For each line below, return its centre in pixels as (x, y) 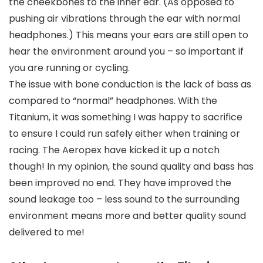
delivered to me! (47, 232)
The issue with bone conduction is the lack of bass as (130, 85)
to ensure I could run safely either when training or (124, 134)
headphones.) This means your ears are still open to (129, 35)
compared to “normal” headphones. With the (113, 101)
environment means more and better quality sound (127, 216)
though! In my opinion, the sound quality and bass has (131, 167)
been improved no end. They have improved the (120, 183)
